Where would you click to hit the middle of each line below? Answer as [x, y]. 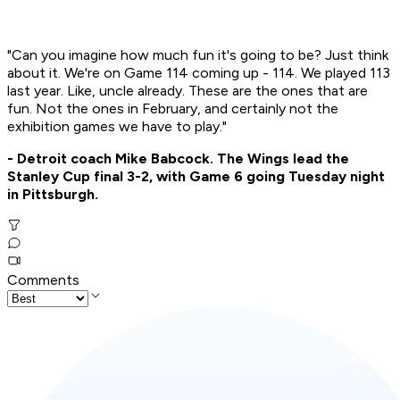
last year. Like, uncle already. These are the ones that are [187, 91]
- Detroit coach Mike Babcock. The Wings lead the [178, 159]
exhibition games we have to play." [117, 127]
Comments [43, 280]
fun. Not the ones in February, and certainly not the [173, 109]
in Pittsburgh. [53, 195]
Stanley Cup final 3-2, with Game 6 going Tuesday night [196, 177]
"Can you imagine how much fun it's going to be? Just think [198, 55]
